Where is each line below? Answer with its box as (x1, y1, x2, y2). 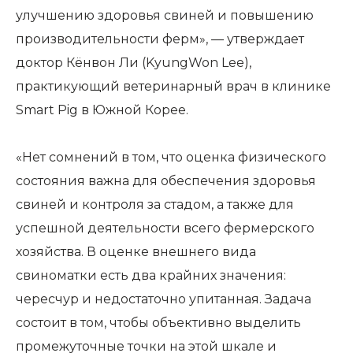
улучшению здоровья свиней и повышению (16, 8, 314, 23)
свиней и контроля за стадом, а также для (16, 197, 294, 212)
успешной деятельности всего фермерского (16, 221, 314, 236)
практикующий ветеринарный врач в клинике (16, 79, 331, 94)
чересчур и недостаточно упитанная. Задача (16, 292, 311, 307)
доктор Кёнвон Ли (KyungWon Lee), (16, 55, 251, 70)
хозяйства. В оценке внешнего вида (16, 244, 256, 259)
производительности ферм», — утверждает (16, 32, 304, 46)
